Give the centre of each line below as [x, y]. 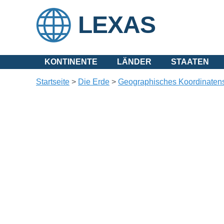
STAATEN [190, 62]
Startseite [53, 82]
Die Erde [94, 82]
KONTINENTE [71, 62]
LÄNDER [134, 62]
